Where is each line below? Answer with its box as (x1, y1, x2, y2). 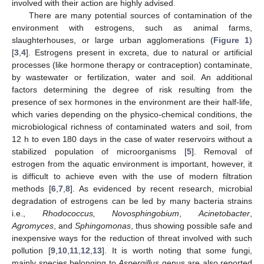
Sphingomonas (75, 221, 131, 230)
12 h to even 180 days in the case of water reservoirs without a (12, 134, 252, 144)
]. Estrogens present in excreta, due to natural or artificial (26, 48, 252, 57)
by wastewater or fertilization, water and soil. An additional (12, 72, 252, 82)
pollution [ (12, 246, 51, 255)
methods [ (12, 184, 52, 193)
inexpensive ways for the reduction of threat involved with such (12, 233, 252, 243)
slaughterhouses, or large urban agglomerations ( (12, 35, 213, 45)
